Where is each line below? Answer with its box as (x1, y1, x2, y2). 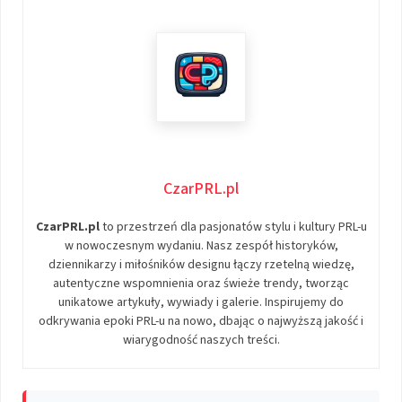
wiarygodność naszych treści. (122, 331, 280, 350)
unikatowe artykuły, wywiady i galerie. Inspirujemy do (58, 293, 344, 312)
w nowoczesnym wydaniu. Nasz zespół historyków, (64, 237, 338, 256)
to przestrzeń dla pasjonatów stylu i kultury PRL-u (99, 218, 367, 237)
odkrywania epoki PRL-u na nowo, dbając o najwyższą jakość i (39, 312, 363, 331)
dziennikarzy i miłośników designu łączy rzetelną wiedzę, (48, 256, 354, 275)
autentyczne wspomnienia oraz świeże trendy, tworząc (53, 275, 349, 293)
